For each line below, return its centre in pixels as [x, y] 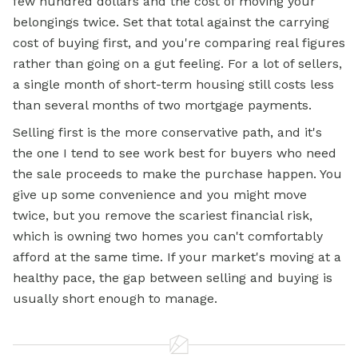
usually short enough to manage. [115, 299]
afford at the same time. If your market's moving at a [177, 257]
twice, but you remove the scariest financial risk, [163, 216]
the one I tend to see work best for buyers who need [175, 153]
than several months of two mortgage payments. [162, 105]
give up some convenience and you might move [160, 195]
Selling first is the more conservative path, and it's [167, 133]
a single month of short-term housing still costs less [173, 85]
